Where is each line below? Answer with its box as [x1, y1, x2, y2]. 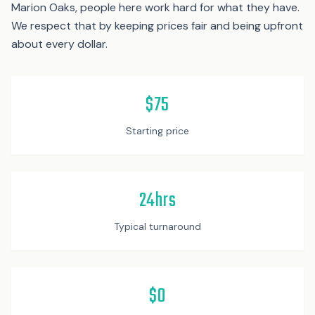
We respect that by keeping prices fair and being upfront [11, 18, 303, 33]
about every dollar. [11, 36, 108, 51]
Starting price [126, 124, 189, 137]
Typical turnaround [114, 219, 201, 233]
